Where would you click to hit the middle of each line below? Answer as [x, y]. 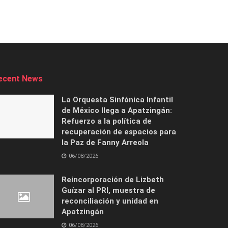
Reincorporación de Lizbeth [113, 179]
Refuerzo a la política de [107, 121]
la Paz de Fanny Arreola [105, 142]
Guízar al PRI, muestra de [108, 190]
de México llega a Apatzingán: [117, 110]
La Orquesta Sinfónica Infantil [117, 99]
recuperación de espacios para [119, 132]
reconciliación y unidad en [110, 201]
